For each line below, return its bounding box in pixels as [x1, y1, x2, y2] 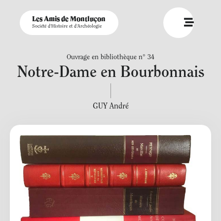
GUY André [92, 103, 129, 110]
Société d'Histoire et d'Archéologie [32, 24, 102, 29]
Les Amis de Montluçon [32, 16, 106, 23]
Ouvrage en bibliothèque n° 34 [67, 54, 154, 61]
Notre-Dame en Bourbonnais [17, 65, 204, 81]
